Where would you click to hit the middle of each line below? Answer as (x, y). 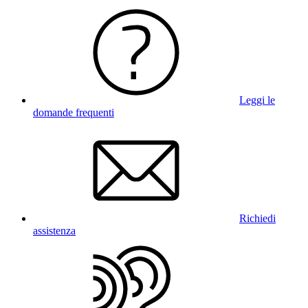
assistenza (54, 230)
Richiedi (257, 218)
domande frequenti (74, 112)
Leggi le (257, 100)
